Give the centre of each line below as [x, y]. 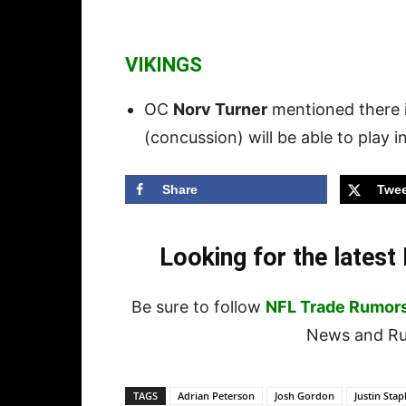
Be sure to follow [198, 307]
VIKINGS [164, 65]
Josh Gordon [304, 396]
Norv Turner [220, 110]
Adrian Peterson [216, 396]
